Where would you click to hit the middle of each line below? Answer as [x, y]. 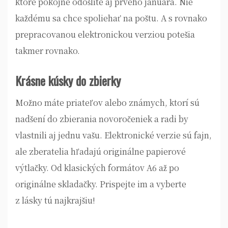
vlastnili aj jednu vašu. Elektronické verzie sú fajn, [113, 135]
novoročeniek [125, 119]
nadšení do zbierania [57, 119]
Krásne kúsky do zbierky [68, 80]
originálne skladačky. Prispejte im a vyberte [101, 184]
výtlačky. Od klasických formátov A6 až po [97, 168]
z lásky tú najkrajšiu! [55, 200]
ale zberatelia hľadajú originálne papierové [101, 151]
